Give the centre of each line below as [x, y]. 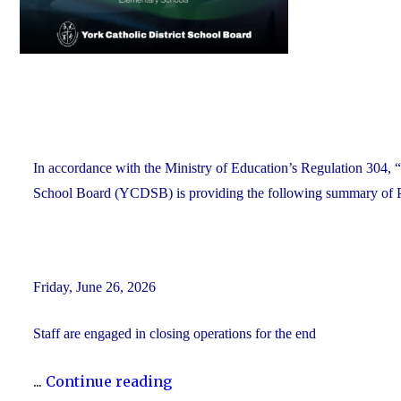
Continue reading [109, 381]
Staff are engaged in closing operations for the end [175, 334]
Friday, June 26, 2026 [96, 286]
